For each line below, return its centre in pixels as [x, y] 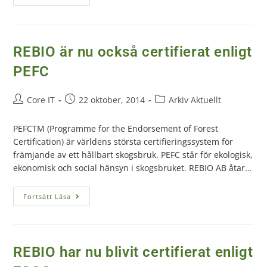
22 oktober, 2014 [112, 100]
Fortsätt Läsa [47, 196]
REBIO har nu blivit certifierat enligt [133, 252]
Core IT [41, 100]
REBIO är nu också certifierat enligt [133, 52]
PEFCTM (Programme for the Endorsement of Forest [116, 128]
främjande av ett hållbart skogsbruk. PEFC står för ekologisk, [133, 154]
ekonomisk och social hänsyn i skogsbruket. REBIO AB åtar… [133, 167]
